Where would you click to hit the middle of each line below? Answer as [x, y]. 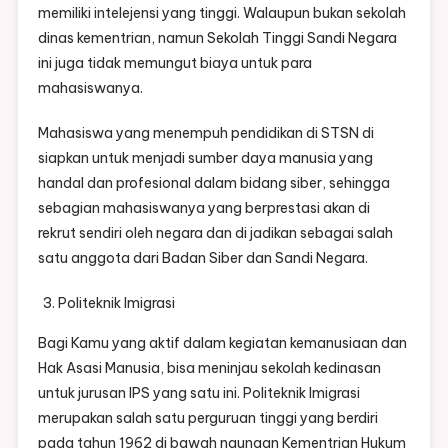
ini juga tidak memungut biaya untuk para [174, 63]
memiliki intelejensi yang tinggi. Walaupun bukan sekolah [221, 13]
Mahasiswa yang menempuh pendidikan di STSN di [205, 133]
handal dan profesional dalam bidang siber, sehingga [213, 183]
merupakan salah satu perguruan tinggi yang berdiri [207, 418]
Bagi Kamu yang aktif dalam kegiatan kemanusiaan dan [222, 343]
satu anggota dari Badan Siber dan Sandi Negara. [202, 258]
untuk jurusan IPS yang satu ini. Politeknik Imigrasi [198, 393]
